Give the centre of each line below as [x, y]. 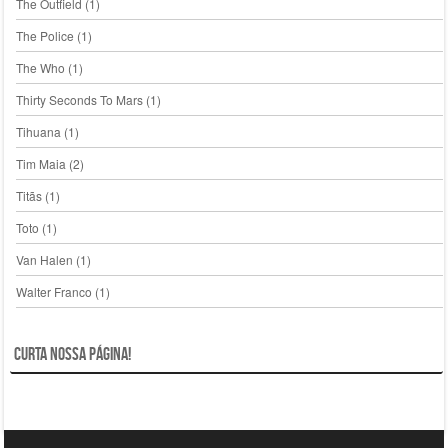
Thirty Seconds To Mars [79, 99]
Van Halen [44, 259]
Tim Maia [40, 163]
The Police [44, 35]
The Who [40, 67]
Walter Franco [53, 291]
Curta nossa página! [72, 354]
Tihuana [38, 131]
